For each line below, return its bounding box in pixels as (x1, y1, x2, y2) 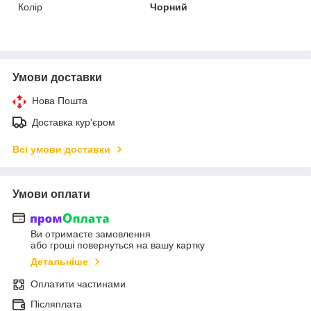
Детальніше (31, 256, 88, 268)
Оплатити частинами (31, 278, 126, 290)
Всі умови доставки (12, 143, 110, 155)
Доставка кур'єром (32, 116, 115, 128)
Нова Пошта (32, 94, 87, 106)
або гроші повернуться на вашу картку (31, 239, 205, 251)
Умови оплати (12, 187, 90, 200)
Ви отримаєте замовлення (31, 228, 151, 240)
